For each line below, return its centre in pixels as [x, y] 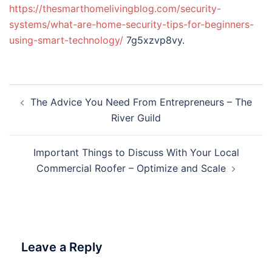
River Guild [136, 118]
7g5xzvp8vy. [154, 40]
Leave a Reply [62, 247]
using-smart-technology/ [66, 40]
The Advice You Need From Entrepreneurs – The [141, 102]
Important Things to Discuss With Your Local [136, 152]
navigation [46, 109]
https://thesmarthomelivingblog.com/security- [115, 8]
